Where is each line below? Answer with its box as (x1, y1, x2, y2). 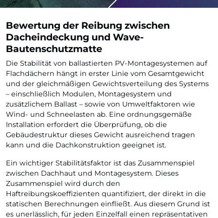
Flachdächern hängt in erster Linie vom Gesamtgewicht (6, 69, 204, 78)
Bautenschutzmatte (6, 43, 102, 54)
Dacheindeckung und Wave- (6, 31, 144, 43)
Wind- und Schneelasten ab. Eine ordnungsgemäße (6, 110, 192, 119)
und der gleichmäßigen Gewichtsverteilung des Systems (6, 79, 209, 88)
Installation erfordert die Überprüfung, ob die (6, 120, 167, 129)
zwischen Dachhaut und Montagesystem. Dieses (6, 169, 179, 178)
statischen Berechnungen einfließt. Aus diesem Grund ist (6, 200, 210, 208)
